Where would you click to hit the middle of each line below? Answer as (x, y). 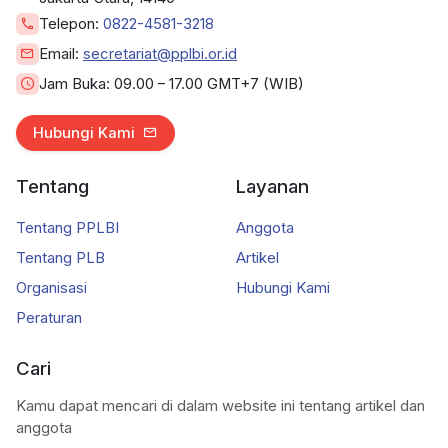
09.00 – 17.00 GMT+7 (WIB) (209, 83)
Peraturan (49, 317)
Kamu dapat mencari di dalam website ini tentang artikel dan (220, 405)
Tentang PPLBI (67, 227)
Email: (61, 53)
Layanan (272, 185)
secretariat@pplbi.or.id (160, 53)
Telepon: (71, 23)
